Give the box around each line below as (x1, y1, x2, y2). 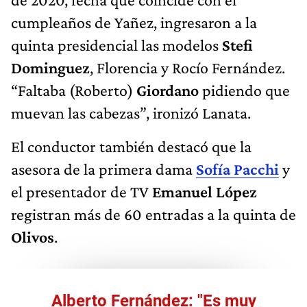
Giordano (136, 80, 199, 99)
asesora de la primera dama (11, 159, 196, 178)
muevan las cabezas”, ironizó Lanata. (11, 103, 251, 122)
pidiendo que (199, 80, 290, 99)
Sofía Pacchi (196, 159, 279, 178)
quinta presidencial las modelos (11, 35, 222, 54)
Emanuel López (152, 182, 257, 201)
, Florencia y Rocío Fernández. (90, 58, 285, 77)
